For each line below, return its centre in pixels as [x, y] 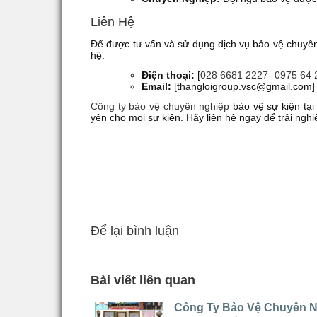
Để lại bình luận [135, 230]
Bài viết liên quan [143, 280]
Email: [156, 86]
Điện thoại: [168, 75]
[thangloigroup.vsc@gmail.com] [243, 86]
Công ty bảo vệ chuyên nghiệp [160, 106]
